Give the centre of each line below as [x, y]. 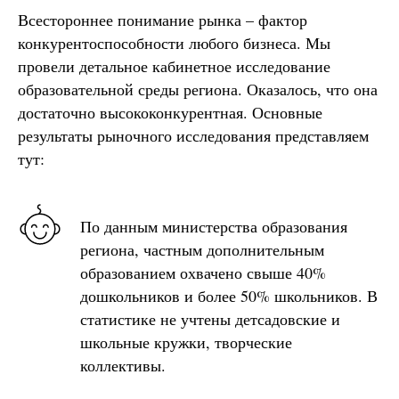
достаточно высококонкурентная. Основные [170, 112]
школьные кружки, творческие [186, 342]
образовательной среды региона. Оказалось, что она [198, 89]
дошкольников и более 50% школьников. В [229, 295]
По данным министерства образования [214, 226]
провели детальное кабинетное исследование [174, 65]
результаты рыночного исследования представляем [193, 135]
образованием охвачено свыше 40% [203, 272]
